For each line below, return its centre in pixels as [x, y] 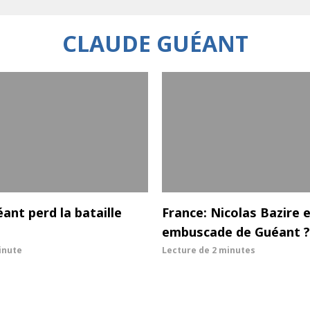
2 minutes [234, 250]
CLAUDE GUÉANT [155, 43]
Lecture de [187, 250]
